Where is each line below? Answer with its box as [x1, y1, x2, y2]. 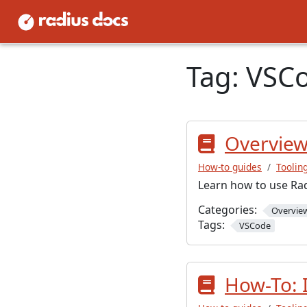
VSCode [238, 219, 271, 232]
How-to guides [198, 160, 262, 173]
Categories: [198, 202, 257, 217]
